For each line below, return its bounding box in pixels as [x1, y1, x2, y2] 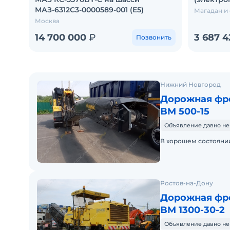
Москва [35, 17, 60, 25]
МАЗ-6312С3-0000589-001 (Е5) [35, 5, 144, 14]
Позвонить [136, 33, 171, 41]
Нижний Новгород [160, 81, 221, 88]
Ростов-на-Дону [160, 179, 213, 187]
